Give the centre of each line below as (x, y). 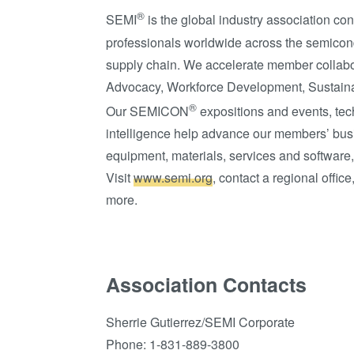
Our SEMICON (148, 111)
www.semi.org (173, 177)
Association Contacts (207, 285)
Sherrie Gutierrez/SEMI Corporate (201, 322)
